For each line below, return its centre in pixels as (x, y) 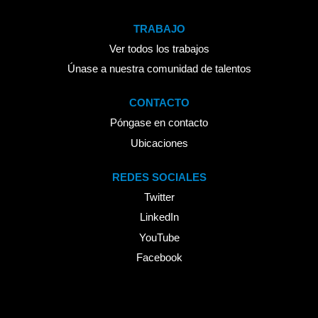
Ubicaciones (159, 143)
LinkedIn (159, 217)
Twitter (159, 197)
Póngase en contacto (159, 122)
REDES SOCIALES (159, 177)
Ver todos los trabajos (159, 48)
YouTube (159, 237)
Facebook (159, 257)
